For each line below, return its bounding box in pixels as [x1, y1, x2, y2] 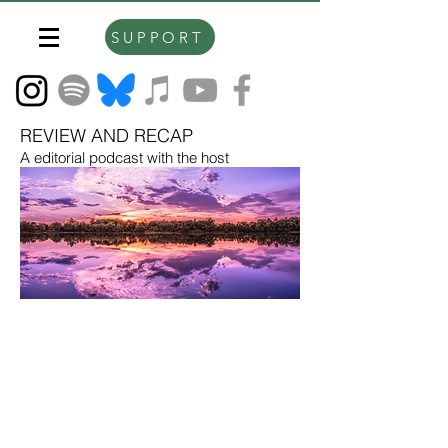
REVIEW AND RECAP [20, 124, 193, 147]
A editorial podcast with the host [20, 148, 229, 167]
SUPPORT [111, 27, 205, 47]
